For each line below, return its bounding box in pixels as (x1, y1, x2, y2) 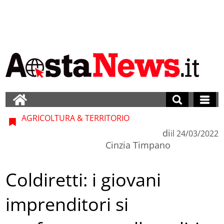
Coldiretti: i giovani (5, 167, 161, 192)
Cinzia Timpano (105, 138, 170, 151)
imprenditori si (5, 192, 129, 217)
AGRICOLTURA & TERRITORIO (19, 112, 130, 123)
